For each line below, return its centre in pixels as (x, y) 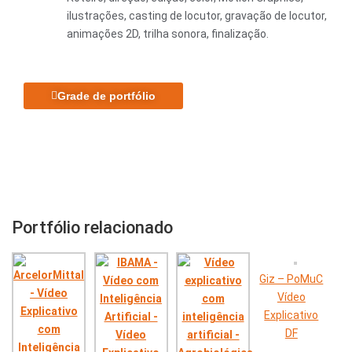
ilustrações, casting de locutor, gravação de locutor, (197, 15)
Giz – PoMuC (291, 279)
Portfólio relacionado (92, 227)
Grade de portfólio (106, 95)
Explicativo (291, 315)
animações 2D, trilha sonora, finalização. (168, 33)
